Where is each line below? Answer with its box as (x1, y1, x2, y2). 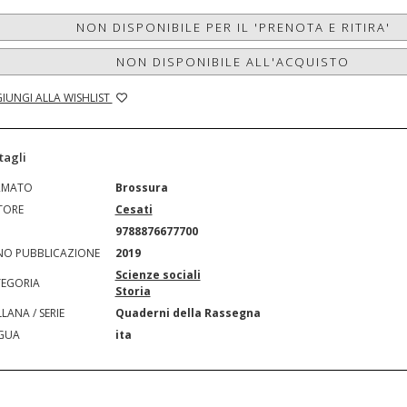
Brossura (114, 180, 168, 195)
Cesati (114, 202, 153, 217)
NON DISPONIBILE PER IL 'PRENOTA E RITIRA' (75, 19, 391, 35)
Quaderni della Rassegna (114, 305, 261, 321)
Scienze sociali (114, 267, 201, 283)
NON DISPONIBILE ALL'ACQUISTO (116, 54, 351, 70)
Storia (114, 283, 151, 299)
